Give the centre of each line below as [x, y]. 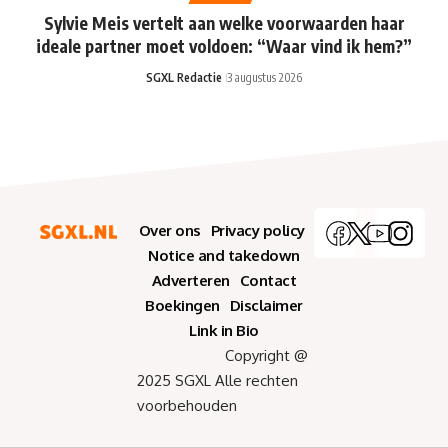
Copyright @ [222, 356]
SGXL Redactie [184, 78]
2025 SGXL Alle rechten [217, 381]
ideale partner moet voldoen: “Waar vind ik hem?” [224, 46]
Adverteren [190, 281]
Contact [268, 281]
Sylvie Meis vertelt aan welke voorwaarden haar [224, 23]
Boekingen [182, 306]
